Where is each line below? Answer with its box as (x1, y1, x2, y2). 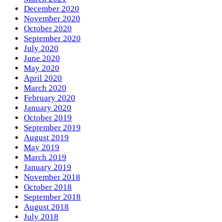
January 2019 (24, 163, 71, 172)
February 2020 (24, 93, 75, 103)
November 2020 (24, 14, 80, 24)
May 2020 (24, 63, 59, 73)
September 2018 (24, 192, 81, 202)
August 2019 (24, 133, 69, 143)
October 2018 (24, 182, 72, 192)
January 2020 (24, 103, 71, 113)
